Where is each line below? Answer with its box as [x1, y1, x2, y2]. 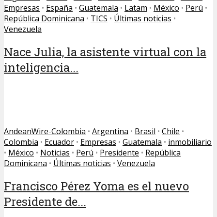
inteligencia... [4, 59, 78, 75]
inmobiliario [168, 136, 212, 147]
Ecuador [45, 136, 74, 147]
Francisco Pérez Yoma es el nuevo [4, 178, 189, 194]
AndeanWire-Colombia [4, 125, 86, 137]
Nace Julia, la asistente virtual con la [4, 44, 206, 60]
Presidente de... [4, 193, 86, 209]
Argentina [92, 125, 128, 137]
